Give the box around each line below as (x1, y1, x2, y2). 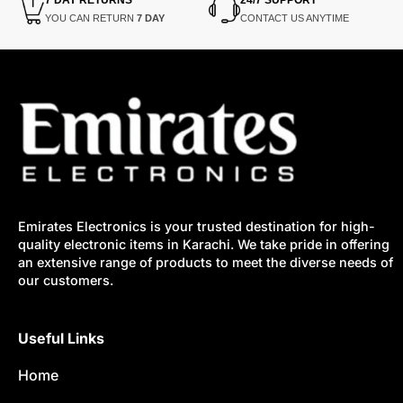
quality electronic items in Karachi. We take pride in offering (17, 236, 390, 252)
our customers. (17, 272, 113, 288)
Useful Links (17, 329, 104, 348)
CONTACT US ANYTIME (239, 12, 349, 23)
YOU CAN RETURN (45, 12, 137, 23)
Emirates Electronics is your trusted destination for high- (17, 218, 375, 234)
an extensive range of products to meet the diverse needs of (17, 254, 393, 270)
